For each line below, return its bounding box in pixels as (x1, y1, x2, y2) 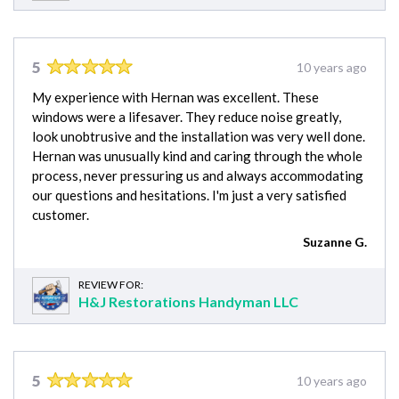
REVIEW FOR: (78, 278, 143, 292)
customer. (32, 207, 89, 224)
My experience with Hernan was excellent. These (32, 89, 319, 106)
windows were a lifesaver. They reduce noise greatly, (32, 109, 341, 126)
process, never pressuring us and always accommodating (32, 167, 363, 184)
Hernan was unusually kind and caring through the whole (32, 148, 362, 165)
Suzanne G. (303, 234, 367, 250)
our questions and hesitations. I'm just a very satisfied (32, 187, 346, 204)
